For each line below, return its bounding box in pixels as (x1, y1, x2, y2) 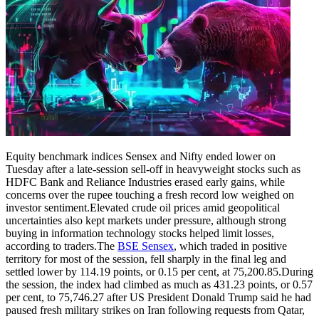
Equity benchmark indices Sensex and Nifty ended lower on (6, 150, 276, 162)
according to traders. (6, 239, 97, 252)
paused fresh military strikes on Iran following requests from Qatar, (6, 303, 305, 316)
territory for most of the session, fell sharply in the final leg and (6, 252, 286, 265)
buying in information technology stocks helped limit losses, (6, 226, 274, 239)
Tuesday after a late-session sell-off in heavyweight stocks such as (6, 162, 300, 175)
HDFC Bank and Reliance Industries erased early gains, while (6, 175, 285, 188)
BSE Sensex (117, 239, 174, 252)
